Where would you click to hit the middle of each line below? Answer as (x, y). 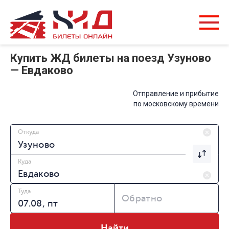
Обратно (142, 199)
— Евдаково (42, 71)
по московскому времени (176, 104)
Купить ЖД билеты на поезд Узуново (111, 58)
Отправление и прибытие (176, 94)
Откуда (28, 132)
